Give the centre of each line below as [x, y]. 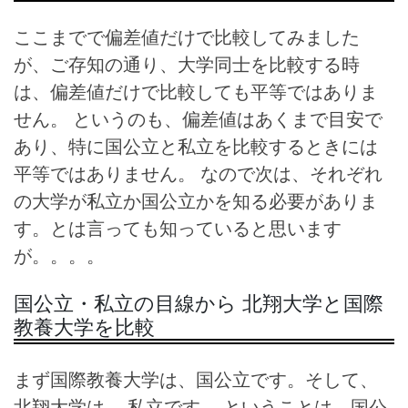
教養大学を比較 [84, 326]
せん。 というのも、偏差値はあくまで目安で [198, 118]
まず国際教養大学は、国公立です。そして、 [196, 379]
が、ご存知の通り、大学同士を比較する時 [187, 64]
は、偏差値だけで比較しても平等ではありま [196, 91]
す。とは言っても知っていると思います [178, 228]
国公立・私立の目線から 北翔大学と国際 [199, 302]
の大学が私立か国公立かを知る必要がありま [196, 200]
